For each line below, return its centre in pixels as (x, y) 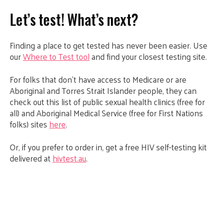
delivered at (31, 158)
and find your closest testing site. (148, 56)
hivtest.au (69, 158)
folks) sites (29, 124)
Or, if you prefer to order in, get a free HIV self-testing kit (108, 147)
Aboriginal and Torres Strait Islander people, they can (103, 91)
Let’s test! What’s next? (74, 19)
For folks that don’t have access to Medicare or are (98, 79)
